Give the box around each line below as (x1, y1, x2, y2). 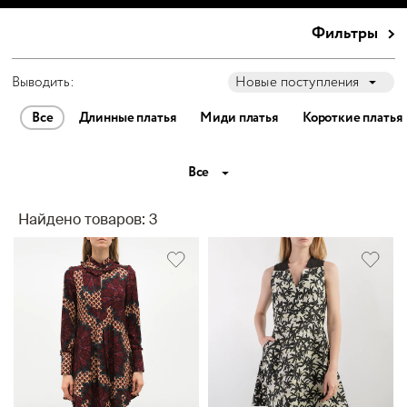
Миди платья (200, 108, 278, 128)
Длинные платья (78, 108, 176, 128)
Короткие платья (302, 108, 402, 128)
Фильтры (312, 21, 378, 45)
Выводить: (12, 75, 74, 89)
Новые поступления (235, 75, 360, 89)
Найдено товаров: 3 (18, 213, 157, 228)
